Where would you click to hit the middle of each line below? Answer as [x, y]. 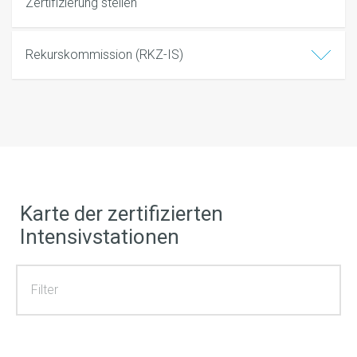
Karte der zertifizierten [122, 214]
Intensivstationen [100, 237]
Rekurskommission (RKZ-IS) [104, 55]
